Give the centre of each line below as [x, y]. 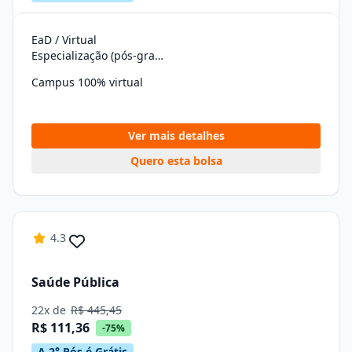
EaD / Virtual [64, 40]
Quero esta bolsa [176, 161]
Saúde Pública [75, 282]
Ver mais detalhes [176, 136]
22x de [50, 310]
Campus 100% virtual [87, 82]
